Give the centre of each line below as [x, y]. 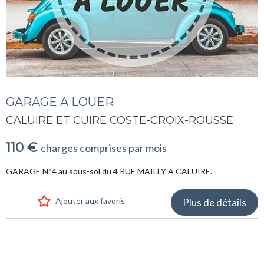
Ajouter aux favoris [90, 200]
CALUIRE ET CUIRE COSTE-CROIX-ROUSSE [120, 120]
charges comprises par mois [104, 148]
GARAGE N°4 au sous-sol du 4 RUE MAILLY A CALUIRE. [109, 171]
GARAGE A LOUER [60, 102]
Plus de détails [214, 202]
